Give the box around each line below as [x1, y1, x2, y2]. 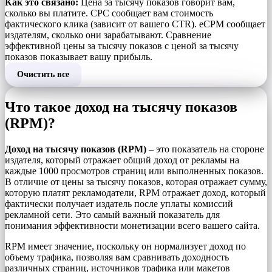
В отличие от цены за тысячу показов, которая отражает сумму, [5, 177, 267, 188]
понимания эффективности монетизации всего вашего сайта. [5, 220, 260, 231]
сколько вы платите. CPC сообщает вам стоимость [5, 8, 213, 19]
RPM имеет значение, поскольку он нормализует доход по [5, 241, 246, 252]
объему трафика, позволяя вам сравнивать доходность [5, 252, 229, 263]
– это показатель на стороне [146, 144, 264, 155]
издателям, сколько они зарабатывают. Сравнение [5, 30, 211, 41]
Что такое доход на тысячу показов [5, 99, 237, 115]
